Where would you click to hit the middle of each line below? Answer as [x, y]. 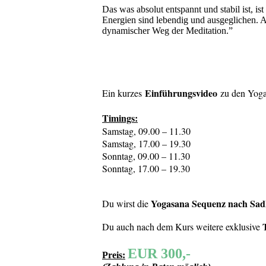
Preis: [114, 255]
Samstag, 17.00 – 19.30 [146, 144]
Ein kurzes [123, 93]
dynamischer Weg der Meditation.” [167, 31]
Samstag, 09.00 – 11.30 [146, 131]
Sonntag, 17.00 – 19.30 [146, 169]
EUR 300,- [159, 254]
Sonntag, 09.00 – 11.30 [146, 156]
